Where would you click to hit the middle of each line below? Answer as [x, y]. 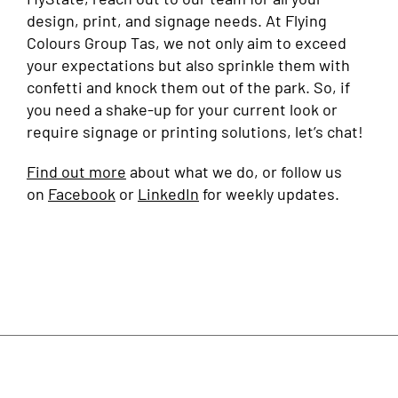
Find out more [76, 171]
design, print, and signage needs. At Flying [176, 20]
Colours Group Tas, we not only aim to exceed [186, 42]
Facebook [81, 193]
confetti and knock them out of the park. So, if [188, 87]
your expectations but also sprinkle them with [188, 64]
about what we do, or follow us [234, 171]
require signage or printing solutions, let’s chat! [195, 131]
